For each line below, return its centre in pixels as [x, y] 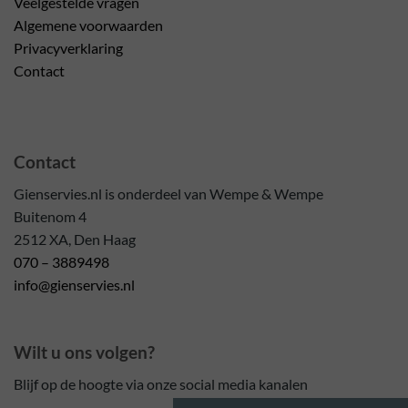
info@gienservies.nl [74, 284]
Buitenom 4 [50, 216]
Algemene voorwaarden [88, 25]
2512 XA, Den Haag [76, 239]
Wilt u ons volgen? [84, 352]
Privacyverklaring [68, 48]
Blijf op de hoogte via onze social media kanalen [161, 384]
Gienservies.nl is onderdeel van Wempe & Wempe [168, 193]
